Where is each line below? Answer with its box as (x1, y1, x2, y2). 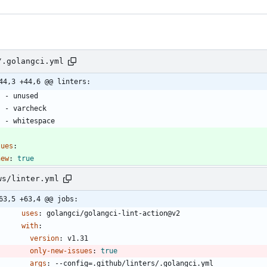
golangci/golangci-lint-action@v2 (46, 209, 180, 218)
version (30, 234, 59, 243)
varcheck (13, 104, 46, 113)
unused (13, 91, 38, 100)
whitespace (13, 116, 55, 125)
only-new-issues (30, 246, 92, 255)
